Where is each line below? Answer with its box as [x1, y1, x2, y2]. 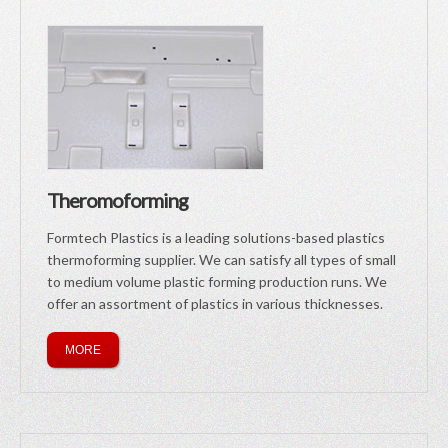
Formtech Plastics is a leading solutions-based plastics [47, 229, 385, 246]
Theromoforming [47, 188, 188, 212]
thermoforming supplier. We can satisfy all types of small [47, 251, 396, 268]
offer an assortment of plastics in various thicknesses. [47, 295, 383, 312]
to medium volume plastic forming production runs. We [47, 273, 387, 290]
